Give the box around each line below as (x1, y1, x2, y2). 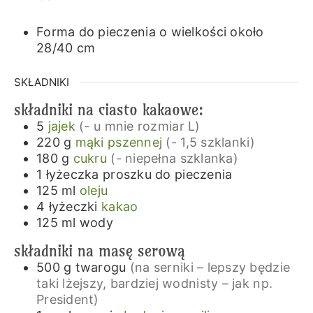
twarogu (75, 260, 126, 275)
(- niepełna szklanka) (110, 150, 238, 166)
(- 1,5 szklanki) (166, 134, 256, 150)
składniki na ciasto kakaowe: (13, 99, 203, 119)
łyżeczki (48, 198, 98, 214)
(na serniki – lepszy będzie (129, 260, 291, 275)
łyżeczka (45, 166, 99, 182)
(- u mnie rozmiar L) (79, 118, 201, 133)
